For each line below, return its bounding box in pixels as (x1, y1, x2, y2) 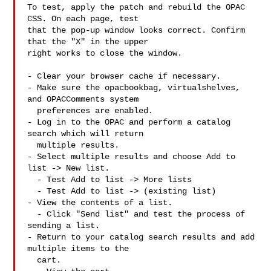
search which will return (27, 129, 144, 139)
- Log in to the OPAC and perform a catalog (27, 117, 231, 127)
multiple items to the (27, 244, 129, 253)
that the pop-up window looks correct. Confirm (27, 25, 246, 35)
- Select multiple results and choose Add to (27, 152, 236, 162)
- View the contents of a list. (27, 198, 173, 207)
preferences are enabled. (27, 106, 38, 116)
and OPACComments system (27, 94, 139, 104)
